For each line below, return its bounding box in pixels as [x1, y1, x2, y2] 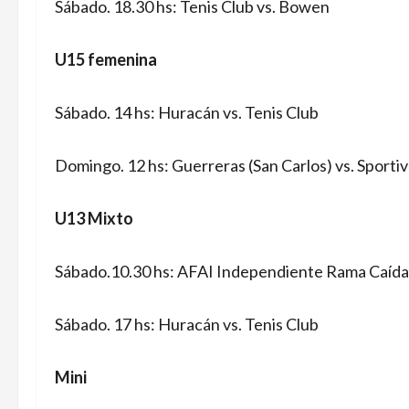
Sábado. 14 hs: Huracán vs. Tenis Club [55, 102, 319, 122]
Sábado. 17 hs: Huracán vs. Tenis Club [55, 314, 319, 334]
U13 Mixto [55, 208, 133, 228]
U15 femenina [55, 49, 157, 69]
